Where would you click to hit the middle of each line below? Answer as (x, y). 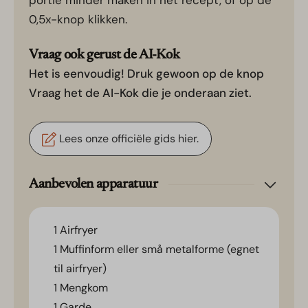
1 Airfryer (76, 230)
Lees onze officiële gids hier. (127, 139)
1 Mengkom (81, 288)
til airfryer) (80, 269)
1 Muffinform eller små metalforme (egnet (156, 250)
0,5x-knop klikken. (78, 20)
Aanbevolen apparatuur (93, 185)
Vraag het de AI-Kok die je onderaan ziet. (140, 93)
